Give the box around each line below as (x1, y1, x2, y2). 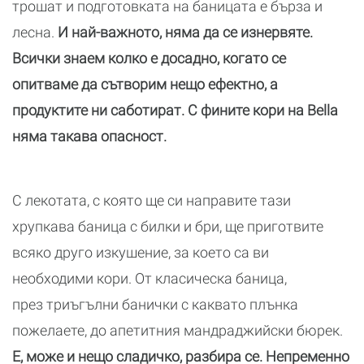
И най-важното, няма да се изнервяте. (58, 24, 313, 41)
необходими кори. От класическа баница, (12, 270, 287, 288)
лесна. (12, 24, 58, 41)
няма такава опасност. (12, 128, 167, 145)
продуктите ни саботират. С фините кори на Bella (12, 102, 338, 119)
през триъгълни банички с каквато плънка (12, 296, 298, 314)
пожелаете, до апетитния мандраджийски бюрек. (12, 322, 343, 340)
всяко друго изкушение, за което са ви (12, 244, 269, 262)
